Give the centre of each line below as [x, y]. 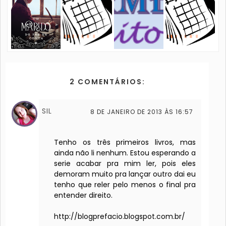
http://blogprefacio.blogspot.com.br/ [120, 217]
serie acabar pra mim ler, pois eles [125, 164]
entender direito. [83, 195]
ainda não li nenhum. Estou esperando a [125, 153]
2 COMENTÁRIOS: [107, 82]
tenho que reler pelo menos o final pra [125, 185]
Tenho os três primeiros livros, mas [125, 143]
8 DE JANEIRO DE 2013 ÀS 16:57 [142, 112]
